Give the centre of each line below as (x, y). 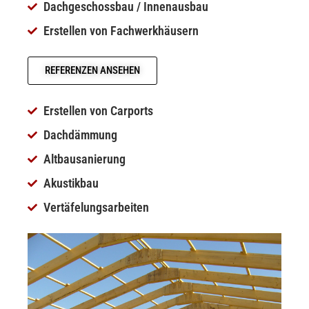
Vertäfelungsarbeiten (96, 208)
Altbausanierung (84, 159)
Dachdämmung (80, 135)
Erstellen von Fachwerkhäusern (121, 31)
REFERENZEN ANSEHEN (92, 71)
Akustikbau (71, 183)
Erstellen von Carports (98, 111)
